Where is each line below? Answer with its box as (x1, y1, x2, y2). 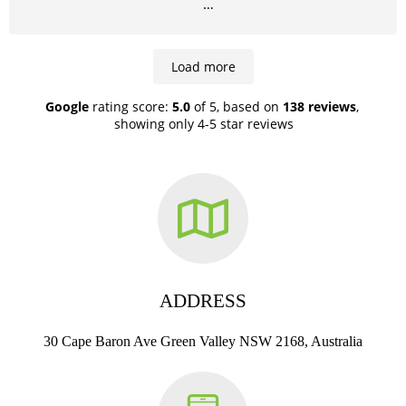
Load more (170, 58, 236, 76)
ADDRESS (159, 290, 246, 313)
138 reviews (283, 98, 356, 116)
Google (45, 98, 89, 116)
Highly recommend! (141, 14, 265, 33)
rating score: (89, 98, 169, 116)
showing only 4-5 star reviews (114, 115, 294, 133)
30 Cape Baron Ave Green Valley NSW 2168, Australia (43, 333, 362, 349)
